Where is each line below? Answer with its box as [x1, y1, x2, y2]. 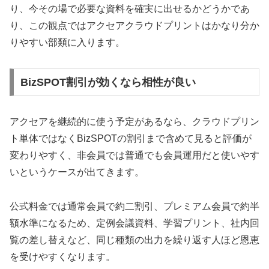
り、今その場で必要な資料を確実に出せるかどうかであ [10, 4, 250, 14]
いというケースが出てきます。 [10, 166, 144, 177]
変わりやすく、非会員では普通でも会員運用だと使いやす [10, 150, 259, 160]
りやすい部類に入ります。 [10, 37, 125, 48]
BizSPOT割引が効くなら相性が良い [20, 76, 196, 88]
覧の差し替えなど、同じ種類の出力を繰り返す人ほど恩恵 [10, 234, 259, 245]
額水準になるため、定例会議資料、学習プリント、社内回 [10, 217, 259, 228]
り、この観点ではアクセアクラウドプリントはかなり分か [10, 20, 259, 31]
